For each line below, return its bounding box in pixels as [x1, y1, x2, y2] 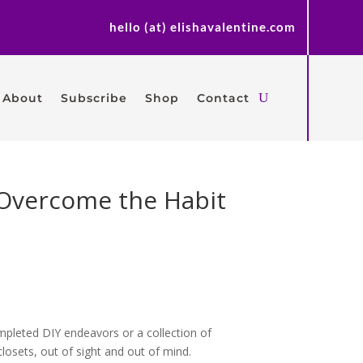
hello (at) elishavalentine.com [109, 19, 297, 35]
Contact [196, 90, 250, 105]
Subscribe [60, 90, 127, 105]
